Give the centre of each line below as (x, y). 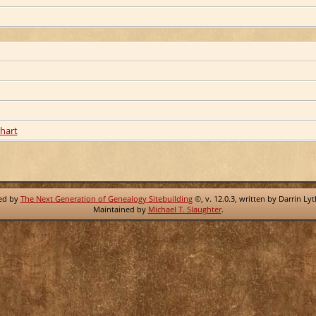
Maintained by (120, 209)
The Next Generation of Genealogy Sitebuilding (106, 199)
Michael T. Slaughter (184, 209)
